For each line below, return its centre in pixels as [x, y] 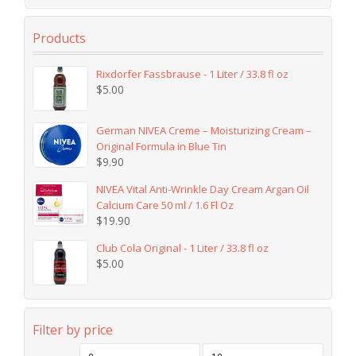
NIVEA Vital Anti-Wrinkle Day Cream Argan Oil [203, 189]
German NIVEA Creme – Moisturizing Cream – [204, 130]
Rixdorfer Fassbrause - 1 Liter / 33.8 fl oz [193, 74]
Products [59, 38]
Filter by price [73, 329]
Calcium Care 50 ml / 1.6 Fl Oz [165, 205]
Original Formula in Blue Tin [162, 146]
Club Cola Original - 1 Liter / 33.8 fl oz [183, 248]
